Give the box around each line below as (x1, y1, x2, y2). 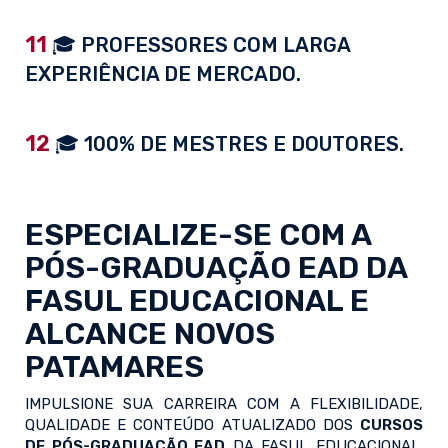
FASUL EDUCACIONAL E (25, 283, 369, 320)
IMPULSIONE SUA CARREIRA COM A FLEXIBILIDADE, (25, 395, 423, 414)
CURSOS (360, 416, 423, 435)
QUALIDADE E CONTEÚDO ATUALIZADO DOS (25, 416, 360, 435)
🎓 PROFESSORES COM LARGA (47, 33, 350, 58)
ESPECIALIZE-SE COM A (25, 217, 371, 254)
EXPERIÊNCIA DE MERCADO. (25, 62, 301, 87)
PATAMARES (25, 349, 204, 386)
